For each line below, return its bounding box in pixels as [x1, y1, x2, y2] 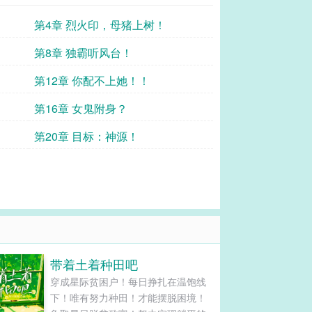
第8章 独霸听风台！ [34, 45, 132, 61]
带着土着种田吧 [49, 255, 138, 273]
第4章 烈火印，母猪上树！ [34, 17, 166, 33]
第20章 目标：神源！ [34, 128, 139, 144]
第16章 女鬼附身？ [34, 100, 127, 116]
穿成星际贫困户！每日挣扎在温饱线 [49, 274, 206, 288]
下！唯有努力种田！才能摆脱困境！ [49, 290, 206, 304]
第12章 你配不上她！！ [34, 72, 150, 88]
